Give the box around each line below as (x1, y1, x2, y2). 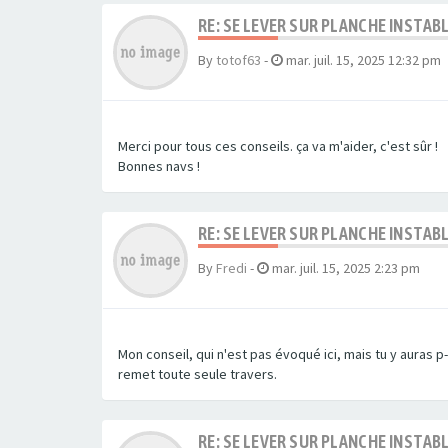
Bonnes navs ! (118, 157, 200, 176)
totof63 (216, 51, 261, 70)
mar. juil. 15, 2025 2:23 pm (272, 259, 420, 278)
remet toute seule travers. (118, 365, 277, 384)
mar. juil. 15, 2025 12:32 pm (286, 51, 441, 70)
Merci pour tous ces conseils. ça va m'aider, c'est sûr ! (118, 137, 438, 156)
